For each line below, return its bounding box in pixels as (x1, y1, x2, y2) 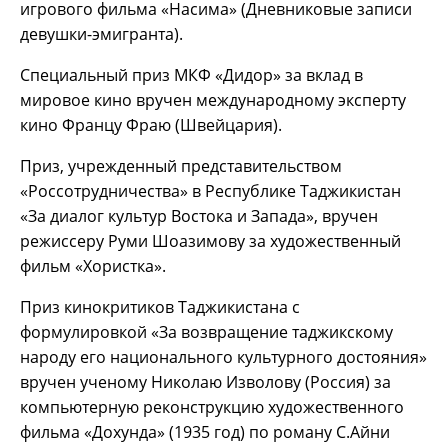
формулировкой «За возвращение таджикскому (20, 320, 393, 343)
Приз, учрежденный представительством (20, 154, 342, 177)
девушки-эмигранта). (20, 22, 183, 45)
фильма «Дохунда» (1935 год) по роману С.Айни (20, 420, 390, 443)
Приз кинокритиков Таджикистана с (20, 295, 300, 318)
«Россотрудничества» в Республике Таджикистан (20, 179, 401, 202)
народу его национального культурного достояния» (20, 345, 427, 368)
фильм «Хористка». (20, 254, 166, 277)
